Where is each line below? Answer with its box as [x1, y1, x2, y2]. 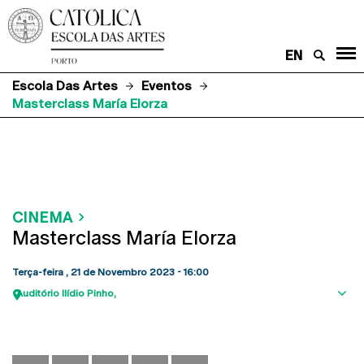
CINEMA [12, 208, 72, 226]
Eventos [141, 77, 192, 93]
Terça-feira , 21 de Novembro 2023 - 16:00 [12, 266, 209, 278]
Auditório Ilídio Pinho [16, 287, 114, 299]
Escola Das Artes [12, 77, 118, 93]
